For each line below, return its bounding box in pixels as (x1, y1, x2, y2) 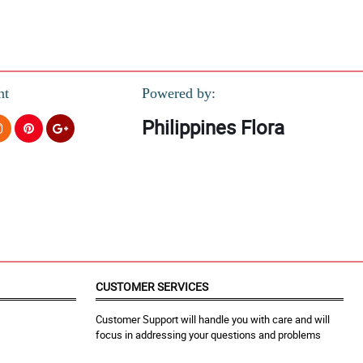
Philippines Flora (141, 114, 284, 141)
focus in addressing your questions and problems (96, 327, 321, 343)
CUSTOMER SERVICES (96, 279, 208, 295)
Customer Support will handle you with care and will (96, 312, 330, 327)
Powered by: (141, 85, 216, 102)
